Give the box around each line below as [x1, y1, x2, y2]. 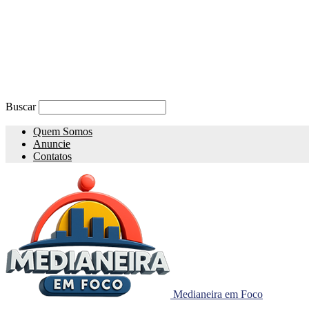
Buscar [6, 101, 36, 112]
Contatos [33, 150, 72, 162]
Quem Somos [33, 126, 92, 137]
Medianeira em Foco [173, 288, 263, 300]
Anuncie [33, 138, 70, 150]
